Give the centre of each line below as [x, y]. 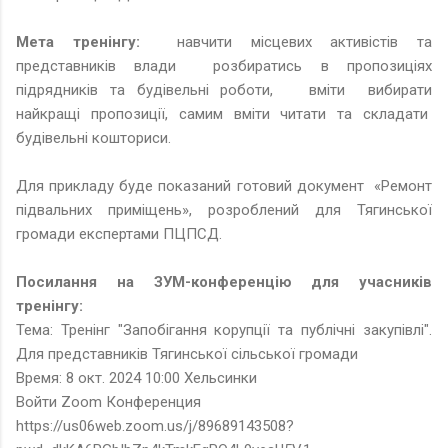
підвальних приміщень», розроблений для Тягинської [224, 209]
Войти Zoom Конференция [108, 401]
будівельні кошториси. [95, 137]
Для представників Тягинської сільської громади [187, 353]
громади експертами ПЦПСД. [121, 233]
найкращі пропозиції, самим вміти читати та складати [224, 113]
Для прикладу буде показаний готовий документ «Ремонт [224, 185]
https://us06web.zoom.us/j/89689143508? [155, 425]
